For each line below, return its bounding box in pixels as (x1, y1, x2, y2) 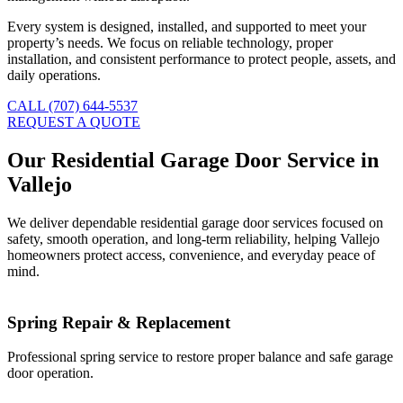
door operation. (7, 365, 94, 381)
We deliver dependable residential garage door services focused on (7, 214, 383, 230)
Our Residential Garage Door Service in (7, 148, 379, 173)
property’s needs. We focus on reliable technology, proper (7, 35, 333, 51)
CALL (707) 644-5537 (7, 98, 138, 114)
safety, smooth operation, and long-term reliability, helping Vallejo (7, 230, 380, 246)
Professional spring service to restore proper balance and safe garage (7, 349, 393, 365)
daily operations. (7, 67, 101, 84)
